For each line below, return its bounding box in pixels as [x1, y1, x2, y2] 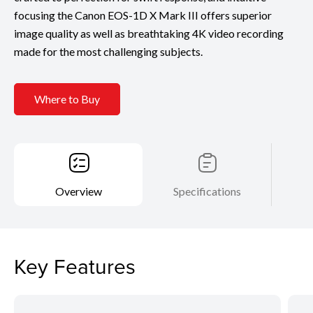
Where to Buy [34, 92, 100, 106]
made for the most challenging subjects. [14, 44, 203, 58]
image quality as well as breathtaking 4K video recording [14, 26, 284, 40]
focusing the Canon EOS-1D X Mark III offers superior [14, 8, 272, 22]
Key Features [14, 251, 136, 281]
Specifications [173, 184, 241, 198]
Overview [55, 184, 102, 198]
